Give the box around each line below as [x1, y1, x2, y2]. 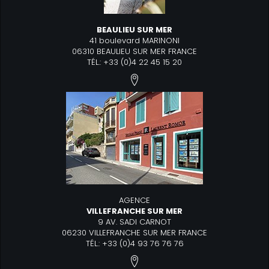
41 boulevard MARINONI [89, 35, 180, 46]
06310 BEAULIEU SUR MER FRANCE [72, 46, 197, 57]
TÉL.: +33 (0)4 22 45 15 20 [87, 56, 182, 68]
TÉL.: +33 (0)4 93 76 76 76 [85, 238, 184, 249]
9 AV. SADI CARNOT [98, 216, 171, 228]
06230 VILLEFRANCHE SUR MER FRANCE [62, 227, 207, 238]
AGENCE [119, 195, 150, 206]
